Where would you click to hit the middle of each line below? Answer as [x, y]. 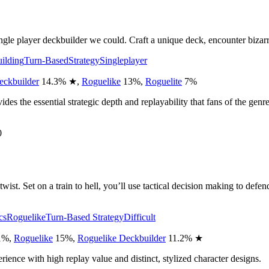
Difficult [140, 217]
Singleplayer [123, 60]
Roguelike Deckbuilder [122, 238]
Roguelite [164, 81]
